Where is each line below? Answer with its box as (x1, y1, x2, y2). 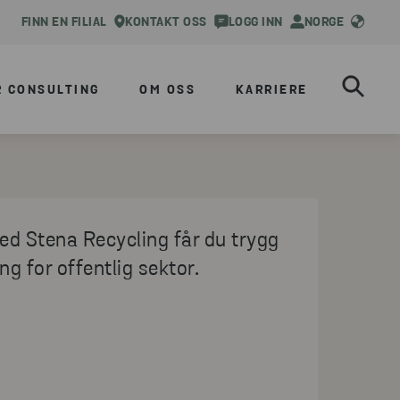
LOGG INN (228, 15, 283, 29)
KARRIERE (235, 84, 308, 97)
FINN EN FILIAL (21, 15, 107, 29)
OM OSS (139, 84, 196, 97)
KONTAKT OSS (125, 15, 207, 29)
